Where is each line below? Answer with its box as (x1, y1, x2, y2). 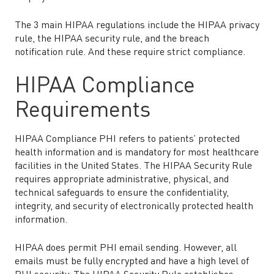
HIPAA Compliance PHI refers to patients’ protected (15, 135, 240, 144)
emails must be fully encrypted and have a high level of (15, 257, 249, 267)
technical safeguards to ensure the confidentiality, (15, 188, 229, 198)
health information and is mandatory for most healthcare (15, 148, 259, 158)
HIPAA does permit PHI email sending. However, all (15, 243, 237, 253)
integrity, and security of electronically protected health (15, 202, 253, 212)
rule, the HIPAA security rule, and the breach (15, 34, 209, 44)
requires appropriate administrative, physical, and (15, 175, 229, 185)
